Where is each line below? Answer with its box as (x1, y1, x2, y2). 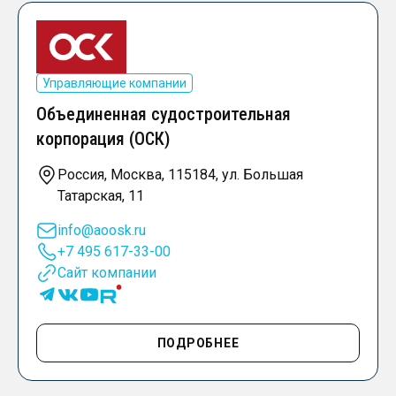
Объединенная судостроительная (36, 103, 291, 126)
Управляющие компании (42, 76, 187, 91)
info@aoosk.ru (57, 222, 146, 240)
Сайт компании (57, 264, 156, 282)
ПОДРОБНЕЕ (156, 336, 240, 351)
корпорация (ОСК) (36, 128, 170, 150)
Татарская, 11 (57, 187, 144, 205)
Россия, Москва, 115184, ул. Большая (57, 166, 303, 184)
